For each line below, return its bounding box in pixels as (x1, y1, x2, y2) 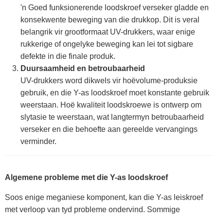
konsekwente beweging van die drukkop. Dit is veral (20, 16, 200, 24)
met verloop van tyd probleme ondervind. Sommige (5, 205, 180, 214)
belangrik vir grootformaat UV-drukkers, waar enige (20, 28, 195, 36)
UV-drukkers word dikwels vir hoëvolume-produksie (20, 76, 198, 85)
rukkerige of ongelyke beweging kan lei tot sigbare (20, 40, 193, 48)
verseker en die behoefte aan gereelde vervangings (20, 125, 198, 133)
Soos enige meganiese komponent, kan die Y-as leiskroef (5, 193, 203, 201)
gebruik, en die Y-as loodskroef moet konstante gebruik (20, 89, 209, 97)
